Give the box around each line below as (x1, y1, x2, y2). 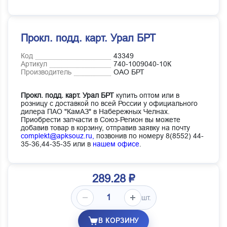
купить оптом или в (114, 91, 179, 100)
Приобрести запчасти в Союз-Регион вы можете (21, 116, 180, 124)
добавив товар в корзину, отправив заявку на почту (21, 124, 190, 132)
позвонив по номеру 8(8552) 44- (94, 132, 204, 140)
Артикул (21, 60, 47, 68)
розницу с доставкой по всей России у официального (21, 99, 198, 108)
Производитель (21, 68, 71, 77)
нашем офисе (93, 140, 139, 148)
